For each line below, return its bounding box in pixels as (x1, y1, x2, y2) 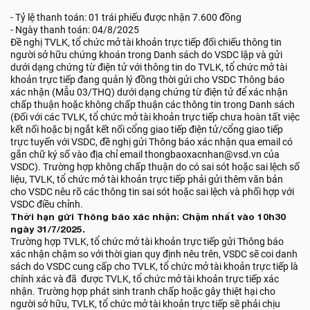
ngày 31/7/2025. (10, 224, 85, 235)
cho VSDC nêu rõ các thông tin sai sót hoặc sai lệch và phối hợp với (10, 186, 294, 197)
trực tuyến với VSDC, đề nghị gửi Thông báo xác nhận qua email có (10, 136, 293, 147)
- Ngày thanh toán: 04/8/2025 (10, 24, 141, 35)
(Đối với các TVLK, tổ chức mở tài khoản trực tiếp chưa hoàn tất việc (10, 111, 300, 122)
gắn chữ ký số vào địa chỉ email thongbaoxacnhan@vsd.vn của (10, 149, 280, 160)
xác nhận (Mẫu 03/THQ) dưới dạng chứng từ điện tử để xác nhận (10, 86, 288, 98)
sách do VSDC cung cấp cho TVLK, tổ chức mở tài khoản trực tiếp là (10, 261, 298, 272)
